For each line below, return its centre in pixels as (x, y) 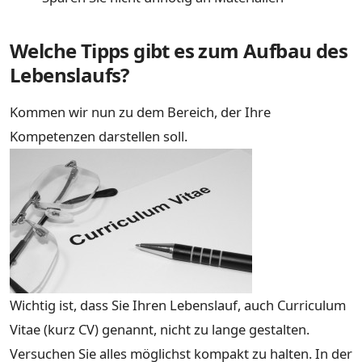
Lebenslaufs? (69, 74)
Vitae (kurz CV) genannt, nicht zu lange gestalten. (160, 329)
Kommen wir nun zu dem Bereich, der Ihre (140, 112)
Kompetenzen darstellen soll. (99, 136)
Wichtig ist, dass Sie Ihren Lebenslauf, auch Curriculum (178, 305)
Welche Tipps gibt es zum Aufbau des (179, 50)
